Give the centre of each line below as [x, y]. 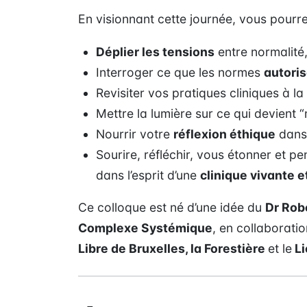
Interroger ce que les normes [180, 72]
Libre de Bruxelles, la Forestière [173, 249]
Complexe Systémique [145, 228]
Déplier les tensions [156, 51]
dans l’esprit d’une [148, 175]
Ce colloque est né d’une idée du [172, 208]
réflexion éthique [225, 134]
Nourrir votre [135, 134]
